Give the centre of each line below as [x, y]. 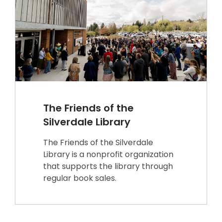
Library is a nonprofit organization [108, 154]
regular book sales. [80, 178]
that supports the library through [108, 166]
